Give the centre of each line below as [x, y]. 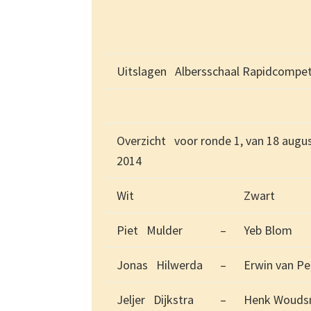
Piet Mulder [150, 230]
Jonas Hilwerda [160, 265]
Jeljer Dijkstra [155, 300]
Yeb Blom [268, 230]
